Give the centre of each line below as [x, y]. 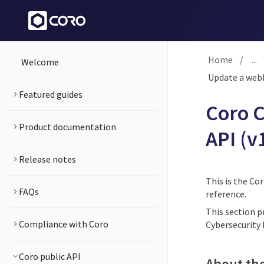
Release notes [47, 159]
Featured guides [51, 94]
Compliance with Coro [64, 224]
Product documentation [67, 127]
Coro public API [50, 256]
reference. [226, 194]
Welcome [40, 62]
